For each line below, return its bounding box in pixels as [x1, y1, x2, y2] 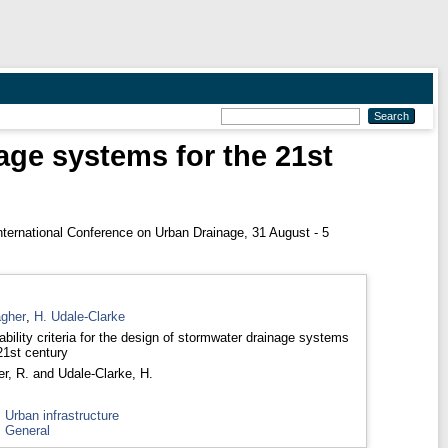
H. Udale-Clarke [33, 308, 125, 324]
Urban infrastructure [4, 407, 119, 423]
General [4, 422, 50, 438]
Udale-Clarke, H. [57, 365, 153, 381]
